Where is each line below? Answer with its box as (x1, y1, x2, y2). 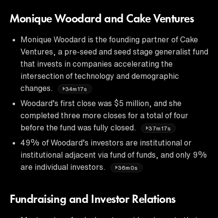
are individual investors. (20, 163, 108, 171)
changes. (20, 84, 55, 92)
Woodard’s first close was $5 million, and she (20, 99, 182, 107)
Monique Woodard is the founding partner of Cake (20, 35, 198, 43)
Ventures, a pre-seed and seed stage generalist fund (20, 47, 208, 55)
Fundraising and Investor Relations (10, 194, 176, 206)
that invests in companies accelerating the (20, 59, 173, 68)
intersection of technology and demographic (20, 72, 179, 80)
